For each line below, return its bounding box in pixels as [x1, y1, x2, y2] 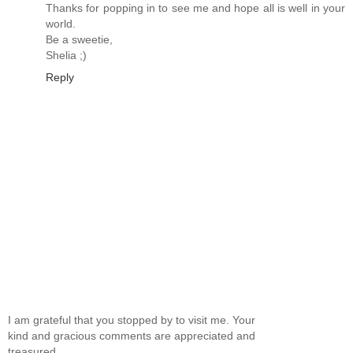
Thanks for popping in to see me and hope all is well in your [46, 2, 345, 15]
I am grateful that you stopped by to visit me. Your [8, 313, 255, 326]
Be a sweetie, [46, 33, 113, 46]
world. [46, 17, 76, 31]
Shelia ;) [46, 49, 87, 62]
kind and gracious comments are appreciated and [8, 329, 255, 342]
